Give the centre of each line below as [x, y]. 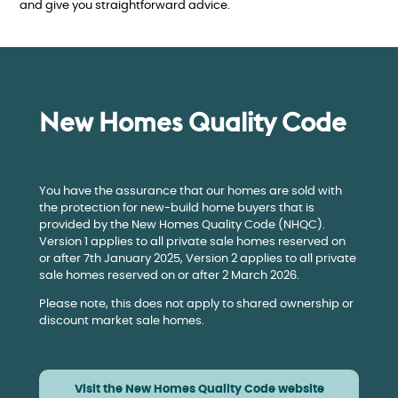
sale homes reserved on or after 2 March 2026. [169, 276]
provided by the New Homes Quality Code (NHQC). [182, 226]
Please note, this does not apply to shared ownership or [196, 305]
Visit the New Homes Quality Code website [199, 390]
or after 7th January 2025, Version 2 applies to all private [198, 259]
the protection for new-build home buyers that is [177, 209]
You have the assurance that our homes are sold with [191, 192]
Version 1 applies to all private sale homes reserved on [192, 243]
